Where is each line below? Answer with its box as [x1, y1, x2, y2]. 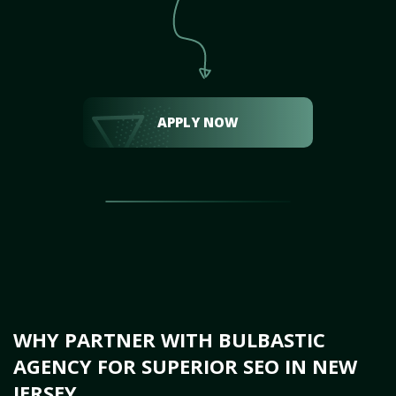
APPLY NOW [157, 113, 239, 131]
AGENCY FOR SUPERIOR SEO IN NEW [13, 353, 357, 379]
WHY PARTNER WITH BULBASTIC [13, 326, 325, 353]
